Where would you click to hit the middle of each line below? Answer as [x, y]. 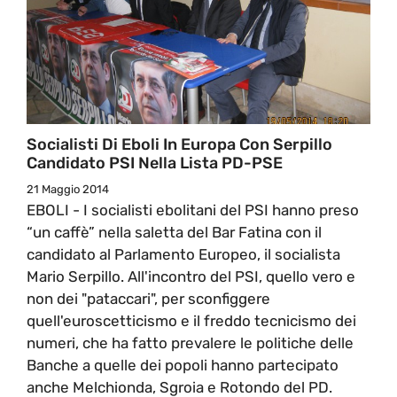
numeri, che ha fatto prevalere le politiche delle [190, 343]
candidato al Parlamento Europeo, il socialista [183, 254]
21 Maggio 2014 [68, 189]
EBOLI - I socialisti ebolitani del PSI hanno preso [193, 210]
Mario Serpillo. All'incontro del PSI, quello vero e [191, 276]
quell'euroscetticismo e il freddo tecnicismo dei [191, 320]
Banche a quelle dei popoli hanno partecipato [183, 365]
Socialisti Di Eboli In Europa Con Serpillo [179, 144]
